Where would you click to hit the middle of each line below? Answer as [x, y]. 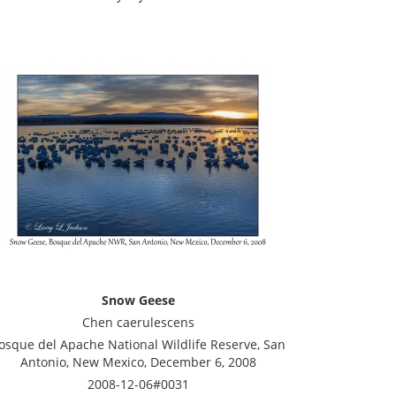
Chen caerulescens [138, 322]
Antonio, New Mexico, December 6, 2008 [138, 362]
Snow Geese [138, 300]
